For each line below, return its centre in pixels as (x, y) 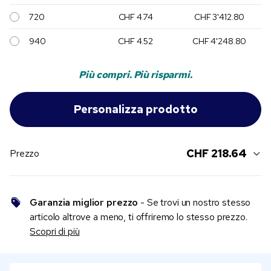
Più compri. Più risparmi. (135, 75)
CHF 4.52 (135, 41)
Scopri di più (55, 232)
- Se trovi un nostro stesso (194, 203)
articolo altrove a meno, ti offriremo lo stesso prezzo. (140, 217)
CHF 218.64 (217, 154)
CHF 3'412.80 (220, 17)
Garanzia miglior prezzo (84, 203)
